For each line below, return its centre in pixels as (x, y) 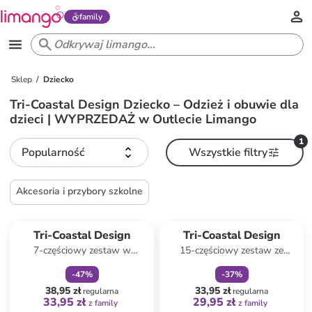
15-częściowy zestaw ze (232, 250)
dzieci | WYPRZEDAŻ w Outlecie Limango (133, 119)
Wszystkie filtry (228, 153)
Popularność (53, 153)
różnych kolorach (82, 264)
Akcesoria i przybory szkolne (80, 191)
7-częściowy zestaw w (82, 250)
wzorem (232, 264)
